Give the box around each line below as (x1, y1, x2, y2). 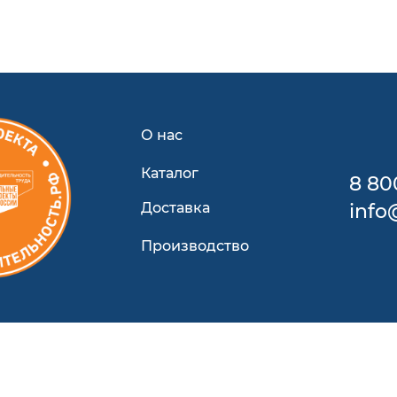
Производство (140, 237, 249, 255)
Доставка (140, 199, 210, 217)
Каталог (140, 165, 198, 183)
